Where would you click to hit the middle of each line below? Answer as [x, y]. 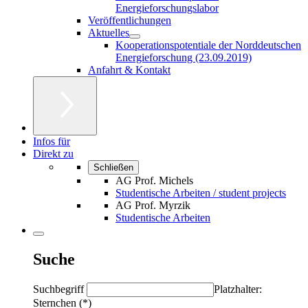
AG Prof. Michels [154, 180]
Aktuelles [109, 32]
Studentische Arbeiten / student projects [201, 192]
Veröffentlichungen [130, 20]
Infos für [52, 141]
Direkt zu [53, 153]
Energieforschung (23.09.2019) [184, 57]
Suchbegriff [60, 289]
